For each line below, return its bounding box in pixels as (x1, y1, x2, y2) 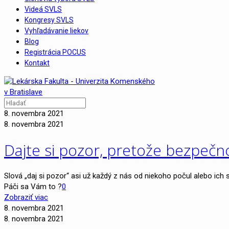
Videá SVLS (25, 5, 62, 13)
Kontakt (25, 59, 50, 67)
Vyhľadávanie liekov (25, 27, 88, 35)
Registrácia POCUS (25, 48, 86, 56)
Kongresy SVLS (25, 16, 74, 24)
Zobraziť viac (4, 192, 48, 202)
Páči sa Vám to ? (4, 181, 62, 191)
